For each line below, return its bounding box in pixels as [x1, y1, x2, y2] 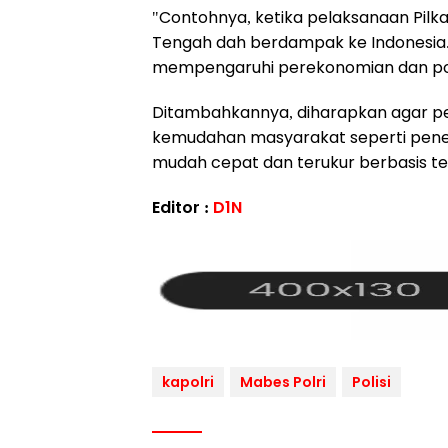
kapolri [162, 372, 214, 392]
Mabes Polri [240, 372, 326, 392]
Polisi [352, 372, 391, 392]
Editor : [152, 196, 213, 219]
